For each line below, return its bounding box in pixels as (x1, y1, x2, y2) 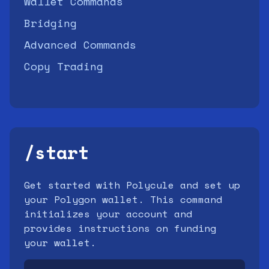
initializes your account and (24, 207, 192, 221)
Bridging (24, 15, 77, 31)
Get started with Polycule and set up (24, 178, 240, 192)
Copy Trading (24, 58, 103, 74)
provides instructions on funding (24, 221, 216, 235)
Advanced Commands (24, 37, 136, 52)
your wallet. (24, 235, 96, 250)
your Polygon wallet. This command (24, 192, 222, 207)
